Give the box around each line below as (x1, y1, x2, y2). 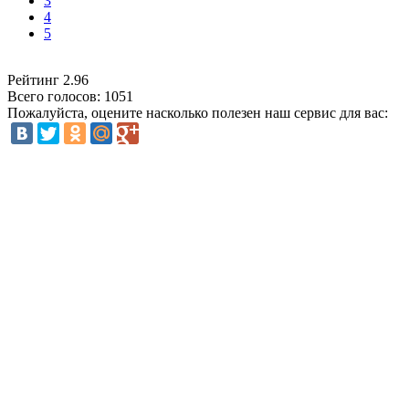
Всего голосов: (7, 89, 104, 105)
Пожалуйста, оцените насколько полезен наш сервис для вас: (7, 105, 388, 121)
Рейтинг (7, 72, 63, 89)
